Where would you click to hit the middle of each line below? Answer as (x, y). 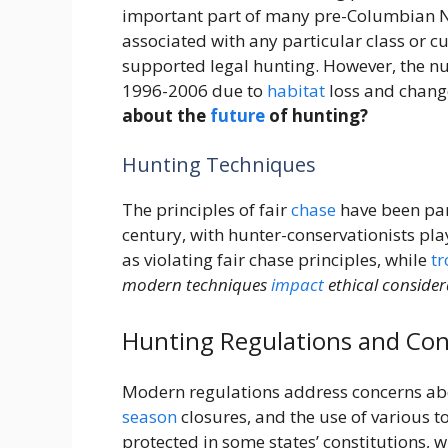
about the (166, 115)
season (149, 416)
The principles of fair (206, 210)
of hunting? (316, 115)
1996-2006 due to (194, 90)
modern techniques (196, 285)
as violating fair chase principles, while (276, 260)
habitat (296, 90)
